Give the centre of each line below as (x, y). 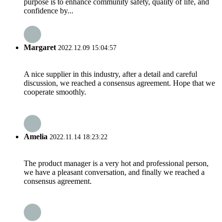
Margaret (40, 48)
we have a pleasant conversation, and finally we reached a (114, 172)
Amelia (36, 136)
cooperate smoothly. (55, 92)
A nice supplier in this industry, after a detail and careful (111, 74)
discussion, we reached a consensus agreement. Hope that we (119, 83)
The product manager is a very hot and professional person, (116, 163)
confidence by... (49, 10)
